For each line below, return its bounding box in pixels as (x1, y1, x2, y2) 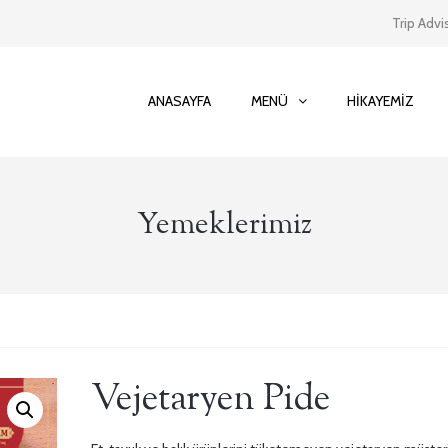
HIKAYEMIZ (347, 92, 414, 110)
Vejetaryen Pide (91, 374, 331, 426)
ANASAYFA (148, 92, 211, 110)
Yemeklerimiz (136, 204, 312, 247)
